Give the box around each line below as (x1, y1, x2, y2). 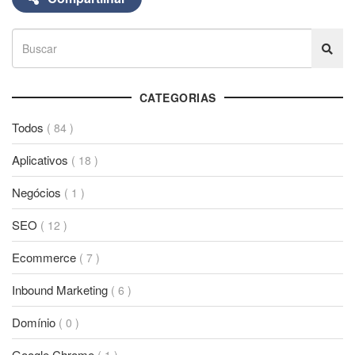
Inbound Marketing (12, 281, 111, 298)
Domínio (12, 313, 59, 330)
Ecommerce (12, 248, 79, 265)
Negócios (12, 183, 64, 200)
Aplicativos (12, 151, 71, 168)
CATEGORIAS (139, 89, 216, 105)
